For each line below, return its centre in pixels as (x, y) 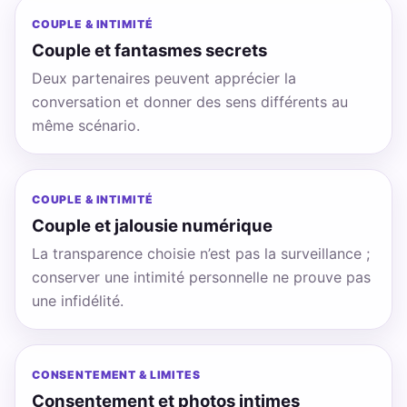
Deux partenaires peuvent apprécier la (164, 78)
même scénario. (85, 125)
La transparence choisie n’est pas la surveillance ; (200, 254)
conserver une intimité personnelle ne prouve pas (201, 278)
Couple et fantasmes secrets (149, 50)
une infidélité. (77, 301)
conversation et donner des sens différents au (189, 101)
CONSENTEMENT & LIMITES (116, 374)
